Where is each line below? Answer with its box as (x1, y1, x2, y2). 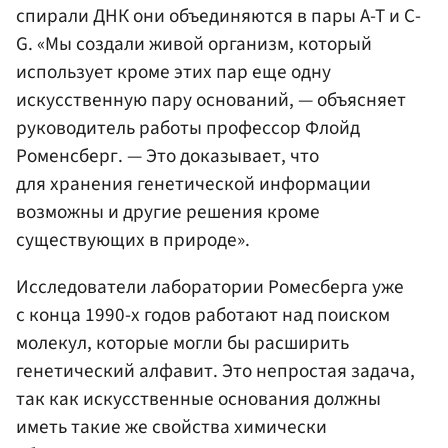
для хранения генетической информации (16, 170, 371, 199)
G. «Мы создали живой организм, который (16, 30, 372, 59)
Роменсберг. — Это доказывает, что (16, 142, 319, 171)
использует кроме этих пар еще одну (16, 58, 331, 87)
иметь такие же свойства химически (16, 413, 327, 442)
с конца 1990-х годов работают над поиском (16, 301, 390, 330)
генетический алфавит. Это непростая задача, (16, 357, 415, 386)
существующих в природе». (16, 226, 250, 255)
